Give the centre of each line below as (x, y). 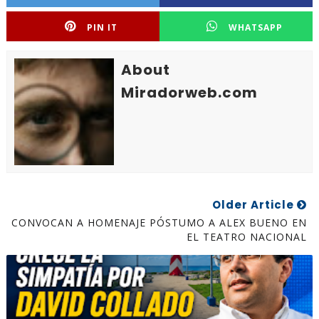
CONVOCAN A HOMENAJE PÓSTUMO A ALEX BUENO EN (159, 223)
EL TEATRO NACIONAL (247, 237)
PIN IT (103, 27)
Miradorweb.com (189, 93)
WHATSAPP (256, 27)
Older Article (255, 205)
